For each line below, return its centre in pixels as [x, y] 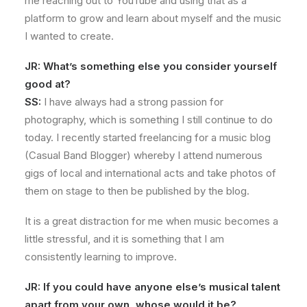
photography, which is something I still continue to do [149, 120]
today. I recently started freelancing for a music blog [148, 137]
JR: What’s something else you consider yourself [151, 66]
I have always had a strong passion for [132, 102]
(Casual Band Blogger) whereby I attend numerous [144, 155]
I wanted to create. [69, 36]
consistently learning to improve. [101, 257]
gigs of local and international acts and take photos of [150, 173]
